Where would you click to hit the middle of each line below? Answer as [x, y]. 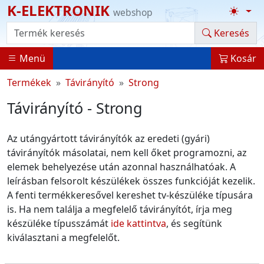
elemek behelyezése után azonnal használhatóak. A [121, 167]
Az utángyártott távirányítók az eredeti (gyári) [108, 139]
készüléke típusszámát [59, 224]
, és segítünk [194, 224]
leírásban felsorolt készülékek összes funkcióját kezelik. [131, 181]
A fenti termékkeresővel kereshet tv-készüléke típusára [130, 195]
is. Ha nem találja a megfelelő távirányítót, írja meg [120, 209]
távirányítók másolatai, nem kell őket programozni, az [127, 153]
